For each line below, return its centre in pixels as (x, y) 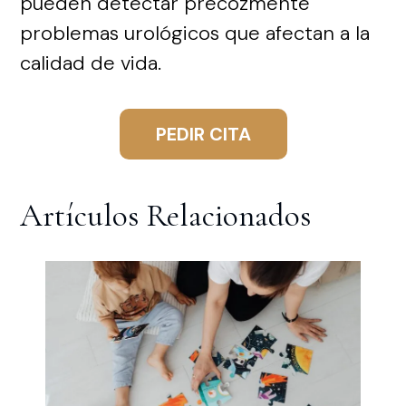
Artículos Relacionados (166, 215)
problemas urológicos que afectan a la (195, 33)
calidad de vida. (91, 63)
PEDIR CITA (203, 134)
